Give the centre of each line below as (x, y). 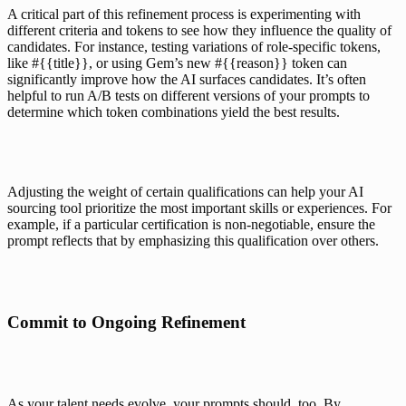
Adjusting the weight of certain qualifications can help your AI (185, 191)
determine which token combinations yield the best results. (174, 111)
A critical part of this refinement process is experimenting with (184, 14)
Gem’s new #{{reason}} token (235, 63)
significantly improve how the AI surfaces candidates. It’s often (187, 79)
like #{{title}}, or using (77, 63)
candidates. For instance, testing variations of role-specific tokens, (194, 46)
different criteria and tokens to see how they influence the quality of (199, 30)
